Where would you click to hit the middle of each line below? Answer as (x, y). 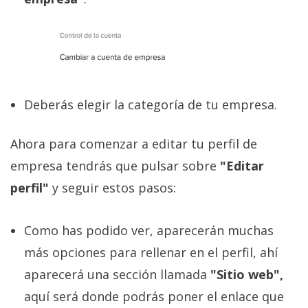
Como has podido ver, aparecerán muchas (149, 231)
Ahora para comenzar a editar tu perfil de (134, 144)
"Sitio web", (247, 275)
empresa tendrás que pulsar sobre (115, 166)
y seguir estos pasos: (114, 188)
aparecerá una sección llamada (117, 275)
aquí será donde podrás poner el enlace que (154, 297)
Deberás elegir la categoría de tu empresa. (151, 105)
